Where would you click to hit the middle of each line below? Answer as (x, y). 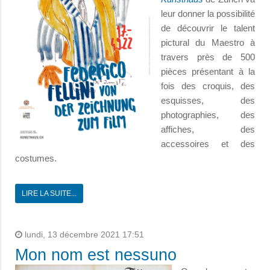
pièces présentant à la (208, 72)
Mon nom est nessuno (96, 255)
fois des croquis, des (208, 86)
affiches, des (208, 130)
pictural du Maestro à (208, 43)
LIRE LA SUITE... (49, 194)
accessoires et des (208, 144)
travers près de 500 (208, 57)
